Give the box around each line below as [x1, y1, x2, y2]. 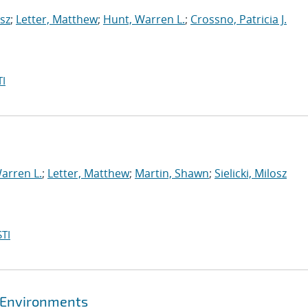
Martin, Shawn [135, 166, 209, 181]
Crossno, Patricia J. [190, 12, 287, 27]
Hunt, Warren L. [103, 12, 185, 27]
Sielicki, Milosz [214, 166, 287, 181]
